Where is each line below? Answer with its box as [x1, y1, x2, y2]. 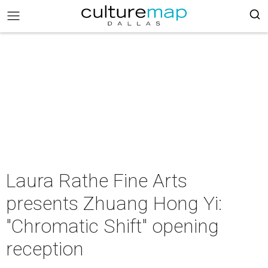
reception [6, 237, 84, 260]
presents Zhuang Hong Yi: [6, 192, 222, 215]
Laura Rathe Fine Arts [6, 169, 187, 192]
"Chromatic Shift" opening [6, 215, 219, 237]
